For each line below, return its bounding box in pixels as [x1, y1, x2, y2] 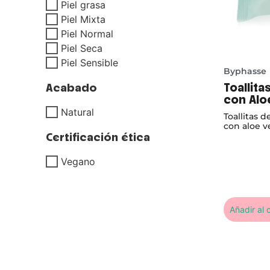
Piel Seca [61, 42, 102, 54]
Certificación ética [46, 130, 150, 144]
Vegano [61, 155, 95, 168]
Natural [61, 105, 94, 118]
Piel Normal [61, 27, 113, 40]
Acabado [46, 80, 97, 95]
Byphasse [224, 66, 266, 77]
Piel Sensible [61, 56, 118, 69]
